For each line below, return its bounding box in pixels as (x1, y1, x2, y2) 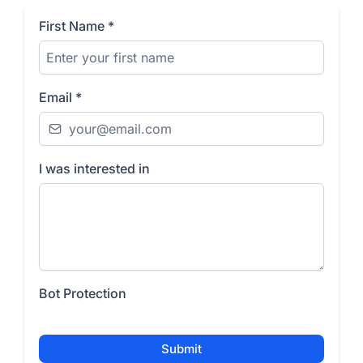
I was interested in (39, 160, 150, 177)
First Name (39, 18, 108, 34)
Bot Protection (39, 285, 126, 301)
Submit (161, 341, 202, 357)
